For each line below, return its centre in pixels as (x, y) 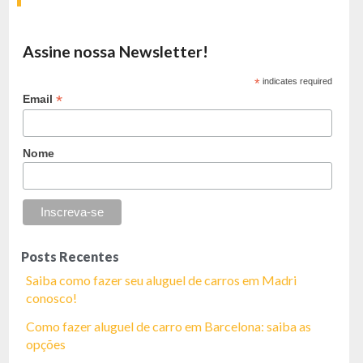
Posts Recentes (70, 256)
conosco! (51, 297)
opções (46, 344)
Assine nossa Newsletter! (116, 51)
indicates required (297, 81)
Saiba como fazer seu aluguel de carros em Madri (161, 280)
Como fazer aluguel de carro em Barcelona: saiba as (169, 326)
